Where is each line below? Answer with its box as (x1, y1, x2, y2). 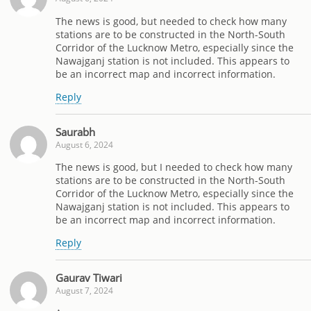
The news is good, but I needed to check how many (56, 160, 292, 174)
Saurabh (56, 124, 95, 139)
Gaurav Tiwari (56, 270, 122, 285)
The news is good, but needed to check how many (56, 14, 287, 28)
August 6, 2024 (56, 138, 113, 151)
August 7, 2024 (56, 284, 113, 296)
